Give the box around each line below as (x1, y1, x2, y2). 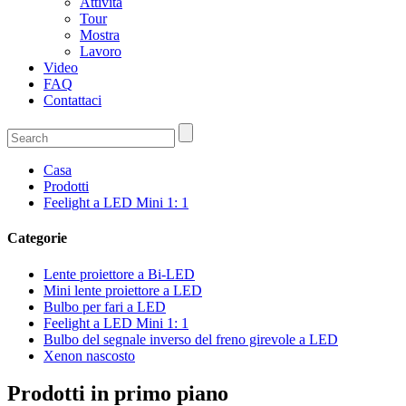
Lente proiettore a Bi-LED (43, 266, 195, 282)
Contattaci (43, 92, 101, 108)
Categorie (7, 230, 67, 246)
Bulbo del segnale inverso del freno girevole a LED (43, 331, 338, 347)
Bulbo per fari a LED (43, 298, 166, 314)
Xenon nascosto (43, 347, 135, 363)
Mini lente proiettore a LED (43, 282, 202, 298)
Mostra (80, 27, 120, 43)
